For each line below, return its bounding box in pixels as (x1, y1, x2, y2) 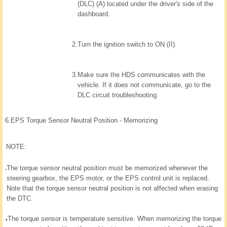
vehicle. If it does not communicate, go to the (78, 81, 211, 89)
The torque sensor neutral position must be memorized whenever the (7, 164, 208, 172)
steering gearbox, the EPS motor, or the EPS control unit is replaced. (7, 174, 209, 182)
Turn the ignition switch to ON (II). (78, 41, 177, 49)
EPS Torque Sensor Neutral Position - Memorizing (11, 117, 158, 125)
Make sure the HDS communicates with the (78, 71, 205, 79)
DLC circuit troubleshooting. (78, 91, 159, 99)
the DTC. (7, 195, 33, 203)
